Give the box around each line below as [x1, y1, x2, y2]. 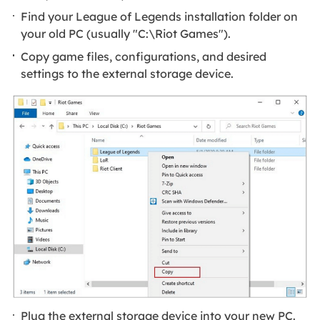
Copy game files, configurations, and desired [21, 49, 267, 64]
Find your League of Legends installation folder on [21, 9, 299, 24]
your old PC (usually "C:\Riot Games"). [21, 26, 231, 41]
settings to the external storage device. [21, 66, 234, 81]
